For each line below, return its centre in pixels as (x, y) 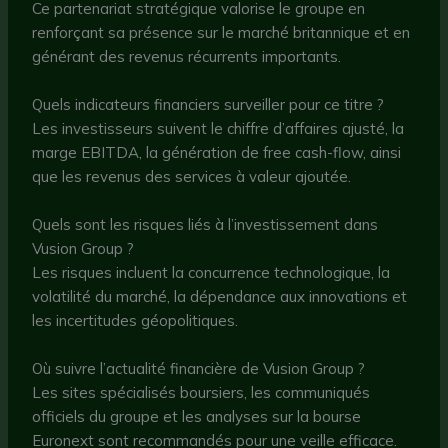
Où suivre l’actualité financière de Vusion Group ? (199, 369)
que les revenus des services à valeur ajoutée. (192, 177)
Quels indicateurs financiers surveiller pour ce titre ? (208, 105)
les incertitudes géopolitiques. (135, 321)
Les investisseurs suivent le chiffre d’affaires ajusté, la (218, 129)
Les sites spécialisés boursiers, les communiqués (201, 393)
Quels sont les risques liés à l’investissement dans (205, 225)
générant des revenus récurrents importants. (187, 57)
